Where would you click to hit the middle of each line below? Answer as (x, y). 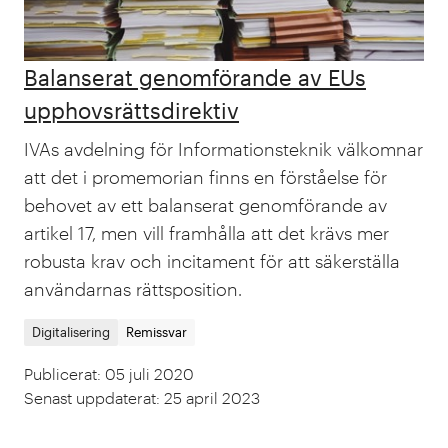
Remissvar (156, 332)
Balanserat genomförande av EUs (195, 77)
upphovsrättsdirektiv (131, 110)
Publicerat (60, 373)
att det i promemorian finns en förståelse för (205, 177)
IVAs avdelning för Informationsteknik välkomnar (223, 149)
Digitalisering (71, 332)
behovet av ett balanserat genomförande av (205, 205)
